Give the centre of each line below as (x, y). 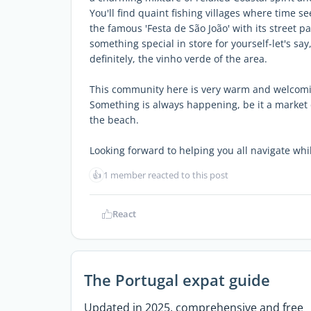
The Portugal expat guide (177, 280)
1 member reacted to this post (166, 175)
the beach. (114, 120)
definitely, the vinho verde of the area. (178, 59)
